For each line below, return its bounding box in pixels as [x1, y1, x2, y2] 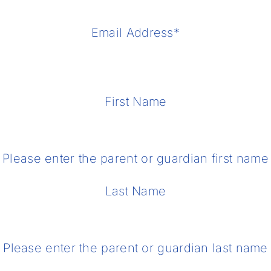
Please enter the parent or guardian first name [2, 151, 269, 166]
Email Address [91, 25, 174, 40]
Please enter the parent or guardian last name [3, 241, 268, 255]
